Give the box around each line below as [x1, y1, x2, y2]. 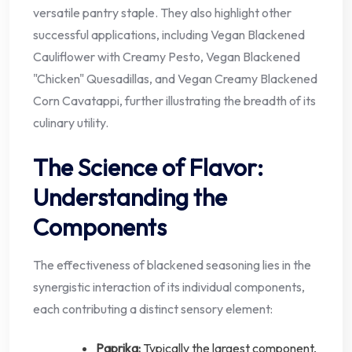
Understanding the [33, 181, 227, 212]
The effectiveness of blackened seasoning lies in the [33, 256, 311, 273]
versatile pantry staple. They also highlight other [33, 4, 291, 20]
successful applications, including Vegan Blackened [33, 26, 305, 42]
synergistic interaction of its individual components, [33, 278, 305, 295]
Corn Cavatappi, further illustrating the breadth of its [33, 92, 316, 108]
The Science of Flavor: [33, 152, 263, 182]
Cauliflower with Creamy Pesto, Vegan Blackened [33, 48, 300, 64]
